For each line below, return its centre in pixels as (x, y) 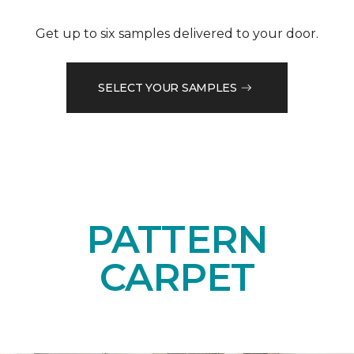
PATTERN (177, 240)
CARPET (177, 278)
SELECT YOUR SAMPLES (168, 87)
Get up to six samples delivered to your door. (177, 34)
